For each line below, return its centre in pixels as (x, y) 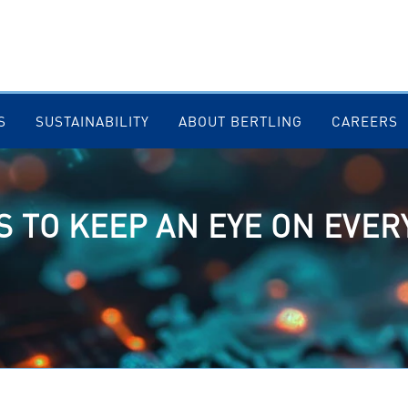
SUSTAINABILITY (92, 121)
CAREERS (364, 121)
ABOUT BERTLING (240, 121)
